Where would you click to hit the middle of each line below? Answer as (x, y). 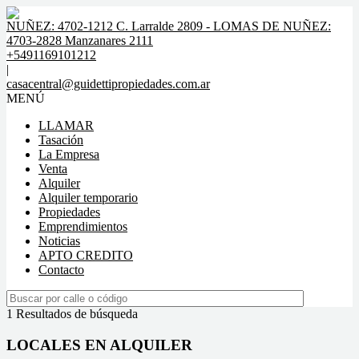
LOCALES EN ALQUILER (99, 345)
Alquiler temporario (88, 198)
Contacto (61, 270)
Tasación (61, 140)
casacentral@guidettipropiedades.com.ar (108, 84)
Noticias (59, 241)
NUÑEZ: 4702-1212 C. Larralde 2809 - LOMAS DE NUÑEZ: (169, 26)
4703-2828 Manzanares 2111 (80, 40)
